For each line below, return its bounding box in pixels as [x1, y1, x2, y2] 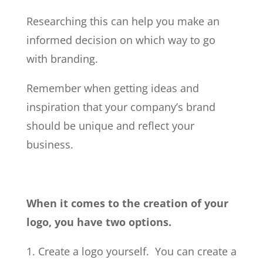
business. [26, 137, 73, 151]
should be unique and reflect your [26, 118, 194, 133]
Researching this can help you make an [26, 14, 220, 28]
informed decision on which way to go [26, 32, 215, 47]
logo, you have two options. [26, 214, 171, 229]
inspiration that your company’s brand [26, 99, 215, 114]
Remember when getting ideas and [26, 80, 199, 95]
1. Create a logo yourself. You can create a [26, 244, 237, 258]
